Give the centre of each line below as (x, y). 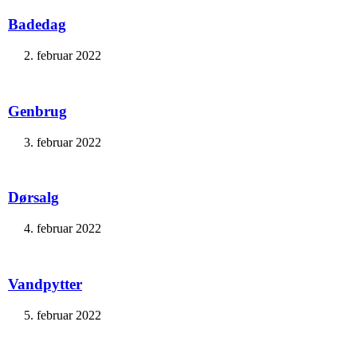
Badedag (37, 25)
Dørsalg (33, 198)
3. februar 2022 (63, 142)
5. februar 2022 (63, 315)
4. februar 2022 (63, 229)
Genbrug (37, 111)
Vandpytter (45, 284)
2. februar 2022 (63, 56)
